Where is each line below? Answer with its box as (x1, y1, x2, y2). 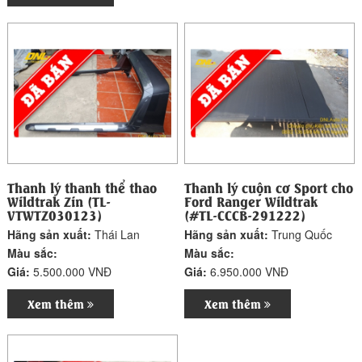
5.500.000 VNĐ (33, 263, 112, 280)
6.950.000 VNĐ (210, 263, 289, 280)
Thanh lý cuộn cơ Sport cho (184, 177, 354, 196)
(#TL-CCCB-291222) (184, 204, 306, 224)
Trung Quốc (271, 225, 333, 242)
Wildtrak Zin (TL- (7, 191, 112, 210)
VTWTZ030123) (7, 204, 103, 224)
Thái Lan (95, 225, 141, 242)
